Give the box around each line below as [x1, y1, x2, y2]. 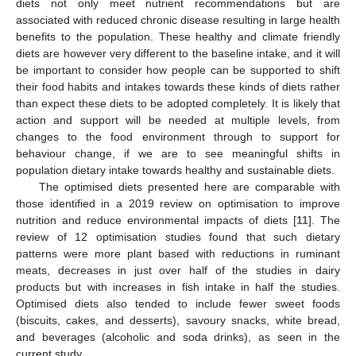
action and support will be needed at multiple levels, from [16, 114, 340, 127]
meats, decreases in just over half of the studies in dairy [16, 264, 340, 277]
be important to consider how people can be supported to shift [16, 64, 340, 77]
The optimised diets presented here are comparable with [38, 180, 340, 194]
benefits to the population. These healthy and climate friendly [16, 30, 340, 44]
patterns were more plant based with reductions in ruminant [16, 247, 340, 261]
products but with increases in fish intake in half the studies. [16, 281, 340, 294]
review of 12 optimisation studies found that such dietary [16, 230, 340, 244]
